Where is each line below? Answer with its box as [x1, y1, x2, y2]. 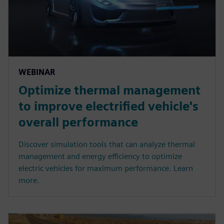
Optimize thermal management [18, 83, 200, 98]
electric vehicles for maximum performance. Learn [18, 163, 193, 173]
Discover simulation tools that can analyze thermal [18, 139, 195, 149]
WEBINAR [18, 67, 55, 77]
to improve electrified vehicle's [18, 99, 198, 114]
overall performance [18, 115, 138, 130]
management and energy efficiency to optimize [18, 151, 182, 161]
